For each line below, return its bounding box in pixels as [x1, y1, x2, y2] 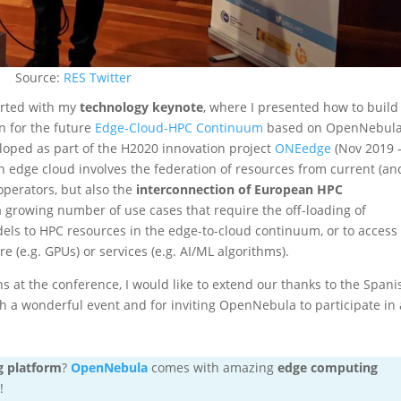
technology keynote [80, 98, 204, 115]
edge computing [277, 358, 379, 376]
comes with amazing [148, 358, 278, 376]
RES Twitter [64, 68, 132, 86]
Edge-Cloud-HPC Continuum [95, 118, 264, 136]
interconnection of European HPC [132, 180, 344, 198]
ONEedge [275, 139, 332, 157]
